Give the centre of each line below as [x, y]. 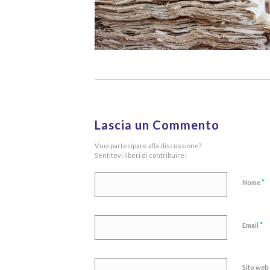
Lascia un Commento [157, 125]
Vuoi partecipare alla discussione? [148, 146]
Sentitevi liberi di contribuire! [141, 155]
